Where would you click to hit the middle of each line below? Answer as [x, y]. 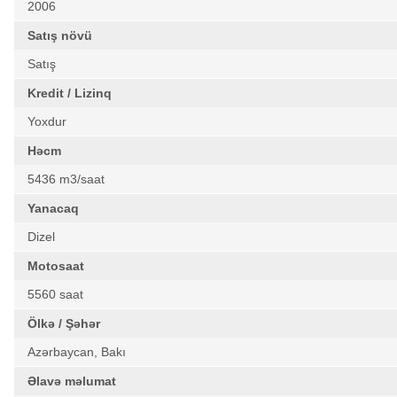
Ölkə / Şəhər [64, 323]
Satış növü [60, 35]
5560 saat [55, 294]
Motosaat [56, 266]
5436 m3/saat [66, 179]
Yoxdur [47, 121]
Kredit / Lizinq [70, 93]
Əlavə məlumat [72, 381]
